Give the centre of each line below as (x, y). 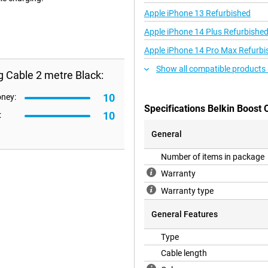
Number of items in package (213, 157)
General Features (185, 214)
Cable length (184, 253)
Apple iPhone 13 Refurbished (197, 13)
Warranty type (187, 191)
